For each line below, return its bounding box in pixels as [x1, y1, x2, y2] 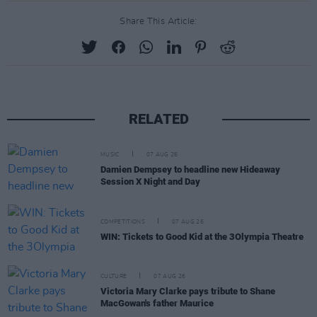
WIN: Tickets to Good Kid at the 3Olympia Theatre [100, 231, 304, 242]
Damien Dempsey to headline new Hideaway [100, 164, 280, 175]
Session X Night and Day [100, 176, 200, 187]
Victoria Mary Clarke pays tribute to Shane [100, 286, 275, 296]
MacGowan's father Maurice [100, 298, 214, 309]
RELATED [128, 110, 189, 127]
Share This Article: [120, 17, 197, 26]
